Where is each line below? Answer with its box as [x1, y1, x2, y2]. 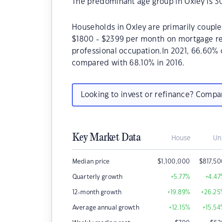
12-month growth [72, 189, 121, 195]
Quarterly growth [72, 174, 123, 180]
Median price [72, 159, 110, 165]
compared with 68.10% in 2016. [72, 59, 185, 67]
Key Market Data [72, 132, 141, 144]
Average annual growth [72, 205, 139, 211]
